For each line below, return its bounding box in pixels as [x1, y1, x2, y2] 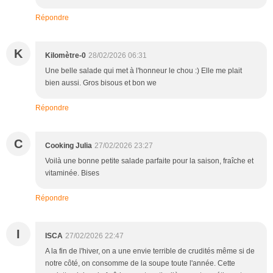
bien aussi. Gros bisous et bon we [45, 78, 157, 87]
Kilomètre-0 [45, 51, 86, 60]
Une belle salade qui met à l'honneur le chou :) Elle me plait [45, 66, 242, 75]
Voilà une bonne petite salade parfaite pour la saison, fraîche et [45, 156, 253, 165]
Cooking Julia [45, 141, 92, 150]
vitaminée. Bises [45, 168, 99, 177]
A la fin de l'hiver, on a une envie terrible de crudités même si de [45, 246, 255, 255]
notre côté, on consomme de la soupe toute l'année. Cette [45, 258, 235, 268]
